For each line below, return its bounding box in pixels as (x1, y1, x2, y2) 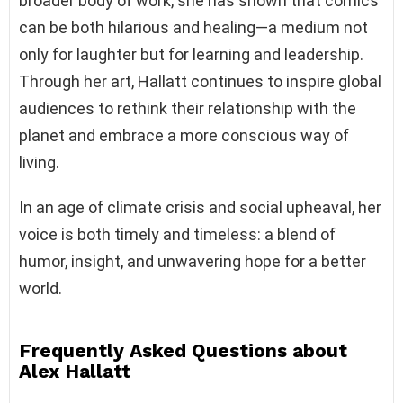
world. (19, 279, 62, 299)
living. (19, 153, 59, 173)
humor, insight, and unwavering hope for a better (19, 252, 366, 272)
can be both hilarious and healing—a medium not (19, 18, 368, 38)
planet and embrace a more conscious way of (19, 126, 349, 146)
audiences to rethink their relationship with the (19, 99, 356, 119)
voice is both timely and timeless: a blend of (19, 225, 336, 245)
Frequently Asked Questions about (19, 339, 347, 363)
